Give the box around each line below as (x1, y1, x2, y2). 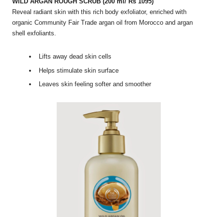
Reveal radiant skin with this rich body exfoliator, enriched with (12, 8, 186, 16)
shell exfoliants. (12, 30, 56, 37)
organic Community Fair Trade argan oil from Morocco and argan (12, 19, 193, 27)
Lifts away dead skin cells (39, 53, 111, 61)
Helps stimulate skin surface (39, 66, 119, 74)
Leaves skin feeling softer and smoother (39, 80, 151, 88)
